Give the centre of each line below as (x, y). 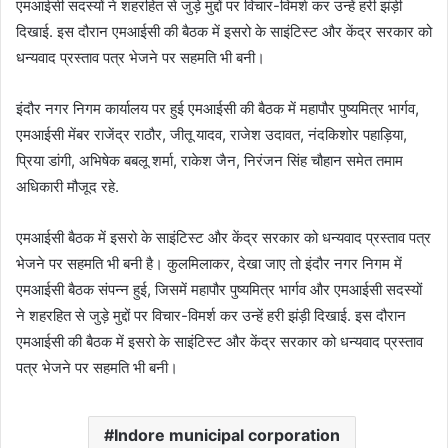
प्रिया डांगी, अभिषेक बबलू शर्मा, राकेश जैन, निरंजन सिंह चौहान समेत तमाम (209, 161)
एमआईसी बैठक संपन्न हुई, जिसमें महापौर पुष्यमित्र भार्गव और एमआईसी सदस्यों (219, 290)
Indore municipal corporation (226, 435)
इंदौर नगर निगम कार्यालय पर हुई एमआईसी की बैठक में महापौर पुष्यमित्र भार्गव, (217, 109)
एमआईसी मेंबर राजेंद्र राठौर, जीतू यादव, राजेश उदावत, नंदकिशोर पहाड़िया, (211, 135)
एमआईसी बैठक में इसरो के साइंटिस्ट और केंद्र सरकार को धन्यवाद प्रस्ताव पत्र (223, 238)
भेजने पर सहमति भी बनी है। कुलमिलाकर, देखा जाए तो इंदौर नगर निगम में (209, 264)
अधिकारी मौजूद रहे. (67, 187)
